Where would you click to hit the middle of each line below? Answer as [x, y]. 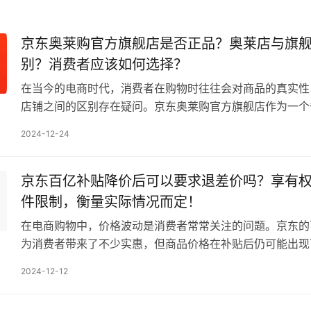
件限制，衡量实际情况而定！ [111, 202]
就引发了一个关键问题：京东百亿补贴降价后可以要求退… [164, 262]
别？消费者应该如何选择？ [104, 65]
